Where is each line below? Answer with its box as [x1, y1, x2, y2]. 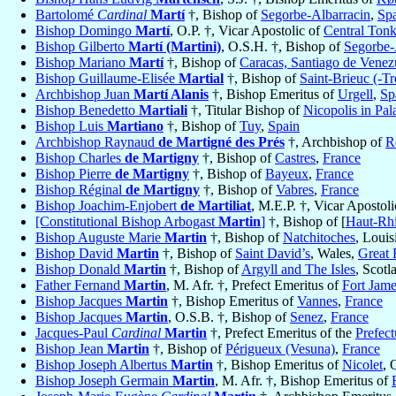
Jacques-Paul [35, 325, 111, 341]
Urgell [338, 87, 373, 103]
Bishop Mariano [35, 55, 129, 71]
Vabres [276, 182, 314, 198]
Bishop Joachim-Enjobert [35, 198, 180, 214]
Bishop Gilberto [35, 39, 128, 55]
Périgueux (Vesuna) [225, 341, 335, 357]
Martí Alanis [133, 87, 209, 103]
